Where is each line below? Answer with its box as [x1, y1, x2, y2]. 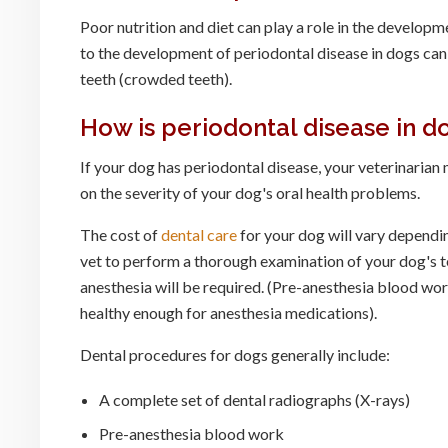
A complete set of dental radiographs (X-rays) [99, 390, 411, 410]
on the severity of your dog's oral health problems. [80, 183, 420, 203]
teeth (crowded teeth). [80, 69, 232, 89]
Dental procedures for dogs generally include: [80, 345, 390, 365]
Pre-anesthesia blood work [99, 424, 285, 444]
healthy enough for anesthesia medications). [80, 303, 377, 323]
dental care [161, 225, 237, 245]
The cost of [80, 225, 161, 245]
